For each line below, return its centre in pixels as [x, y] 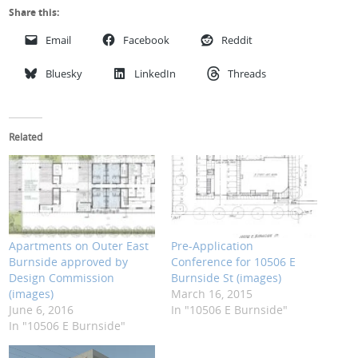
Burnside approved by [69, 262]
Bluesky [64, 74]
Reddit [237, 40]
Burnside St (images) [226, 278]
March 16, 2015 [212, 294]
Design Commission [62, 278]
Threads [247, 74]
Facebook [147, 40]
